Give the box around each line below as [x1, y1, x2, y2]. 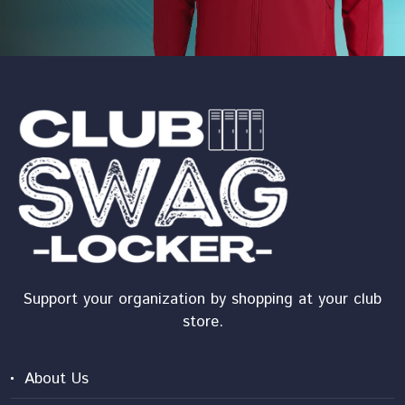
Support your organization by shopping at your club [24, 287, 381, 310]
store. [182, 310, 223, 333]
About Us [24, 367, 89, 390]
